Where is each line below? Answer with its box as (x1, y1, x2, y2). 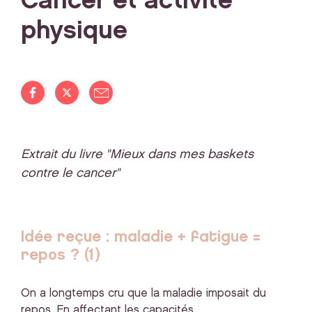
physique (21, 19, 127, 42)
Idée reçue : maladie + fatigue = (21, 230, 260, 244)
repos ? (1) (21, 248, 100, 263)
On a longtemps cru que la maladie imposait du (21, 288, 266, 299)
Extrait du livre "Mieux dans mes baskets (21, 148, 253, 160)
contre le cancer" (21, 167, 120, 179)
